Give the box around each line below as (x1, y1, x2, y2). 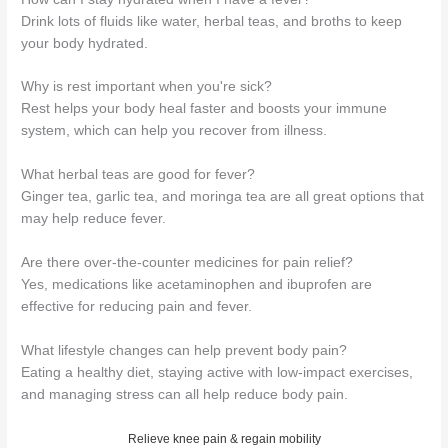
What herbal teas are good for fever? (21, 167, 256, 183)
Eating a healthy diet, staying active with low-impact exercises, (21, 365, 414, 380)
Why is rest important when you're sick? (21, 79, 273, 95)
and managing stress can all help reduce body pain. (21, 387, 349, 402)
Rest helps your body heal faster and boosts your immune (21, 101, 388, 117)
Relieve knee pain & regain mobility (127, 431, 321, 446)
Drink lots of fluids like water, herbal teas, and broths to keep (21, 13, 403, 29)
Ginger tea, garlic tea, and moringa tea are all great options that (21, 189, 425, 205)
